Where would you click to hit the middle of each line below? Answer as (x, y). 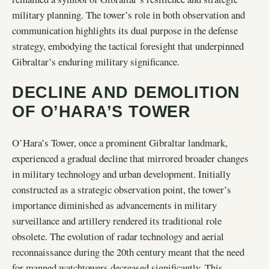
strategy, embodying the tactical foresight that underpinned (128, 46)
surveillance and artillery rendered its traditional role (117, 220)
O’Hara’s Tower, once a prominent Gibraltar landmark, (120, 142)
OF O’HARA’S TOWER (101, 112)
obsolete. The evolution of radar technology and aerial (118, 236)
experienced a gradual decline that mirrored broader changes (130, 158)
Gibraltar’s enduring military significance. (96, 61)
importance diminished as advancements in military (114, 205)
